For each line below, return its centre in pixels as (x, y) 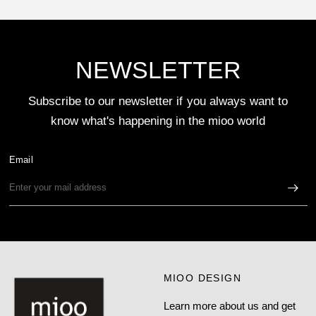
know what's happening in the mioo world (158, 121)
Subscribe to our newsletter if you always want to (158, 101)
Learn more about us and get (229, 306)
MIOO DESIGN (202, 278)
